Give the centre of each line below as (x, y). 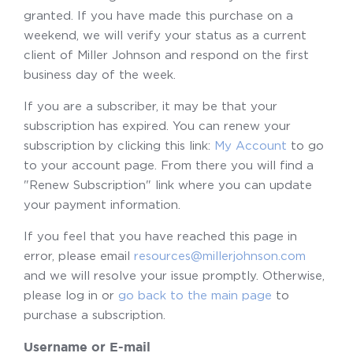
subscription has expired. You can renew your (157, 125)
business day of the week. (100, 74)
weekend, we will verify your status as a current (165, 35)
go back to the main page (195, 295)
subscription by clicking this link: (119, 145)
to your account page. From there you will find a (169, 165)
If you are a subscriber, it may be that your (150, 106)
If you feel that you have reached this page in (160, 236)
